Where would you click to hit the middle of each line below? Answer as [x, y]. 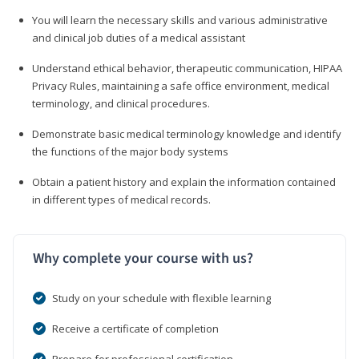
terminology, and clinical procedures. [121, 103]
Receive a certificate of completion [135, 328]
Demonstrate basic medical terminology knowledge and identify [187, 133]
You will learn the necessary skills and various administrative [180, 20]
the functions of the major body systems [130, 151]
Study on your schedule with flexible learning [161, 298]
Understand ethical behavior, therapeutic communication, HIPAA [187, 68]
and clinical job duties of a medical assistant [139, 37]
